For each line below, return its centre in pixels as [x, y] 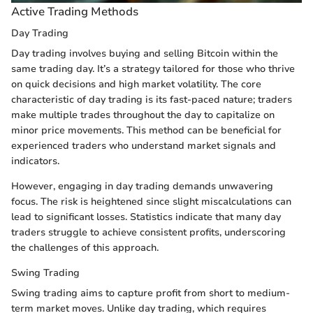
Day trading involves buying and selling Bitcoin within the [145, 54]
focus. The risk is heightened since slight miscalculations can [151, 202]
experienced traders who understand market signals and [144, 146]
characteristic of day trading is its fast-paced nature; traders [152, 100]
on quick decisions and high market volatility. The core [136, 85]
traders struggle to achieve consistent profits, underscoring [148, 233]
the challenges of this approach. [85, 248]
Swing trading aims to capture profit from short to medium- [151, 293]
